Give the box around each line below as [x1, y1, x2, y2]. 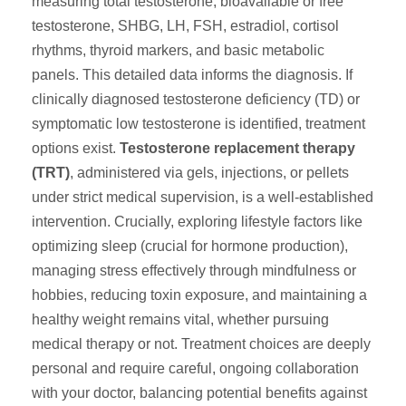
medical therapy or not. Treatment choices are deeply [32, 336, 371, 352]
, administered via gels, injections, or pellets [70, 165, 349, 180]
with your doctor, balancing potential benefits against [32, 385, 367, 401]
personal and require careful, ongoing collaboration [32, 361, 359, 376]
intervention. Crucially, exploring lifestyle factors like [32, 214, 362, 229]
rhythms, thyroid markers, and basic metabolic [32, 43, 324, 58]
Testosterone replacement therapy [120, 140, 355, 156]
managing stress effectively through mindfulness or [32, 263, 356, 278]
